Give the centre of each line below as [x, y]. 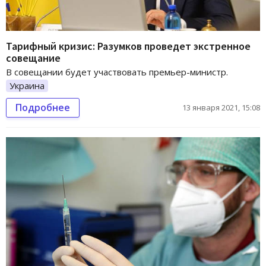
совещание [33, 58]
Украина [27, 85]
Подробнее [43, 108]
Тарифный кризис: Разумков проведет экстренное [128, 46]
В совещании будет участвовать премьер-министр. [117, 72]
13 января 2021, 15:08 [221, 108]
